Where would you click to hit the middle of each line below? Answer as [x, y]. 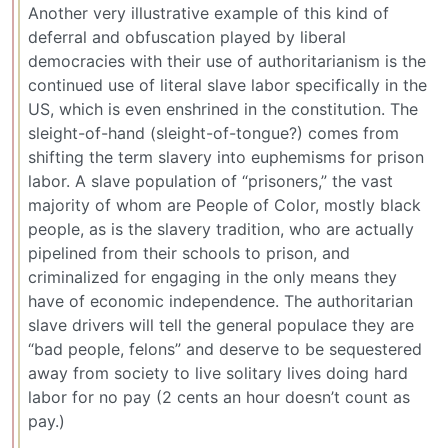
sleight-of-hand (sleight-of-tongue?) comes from [213, 133]
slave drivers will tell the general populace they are [221, 325]
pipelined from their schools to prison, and [189, 253]
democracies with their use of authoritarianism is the [227, 61]
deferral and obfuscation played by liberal [187, 37]
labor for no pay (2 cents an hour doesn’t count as [219, 397]
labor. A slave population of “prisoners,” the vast [210, 181]
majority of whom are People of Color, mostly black [224, 205]
